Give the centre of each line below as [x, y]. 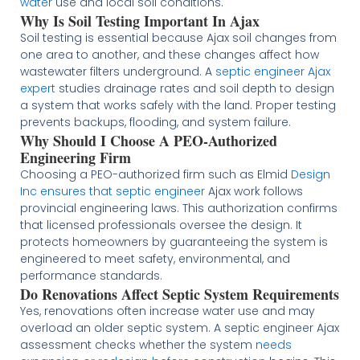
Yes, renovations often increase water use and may [167, 311]
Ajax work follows [254, 191]
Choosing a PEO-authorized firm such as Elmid [155, 174]
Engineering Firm [75, 157]
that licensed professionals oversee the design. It [161, 225]
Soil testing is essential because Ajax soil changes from [178, 37]
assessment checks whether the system [137, 344]
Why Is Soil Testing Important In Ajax [139, 20]
